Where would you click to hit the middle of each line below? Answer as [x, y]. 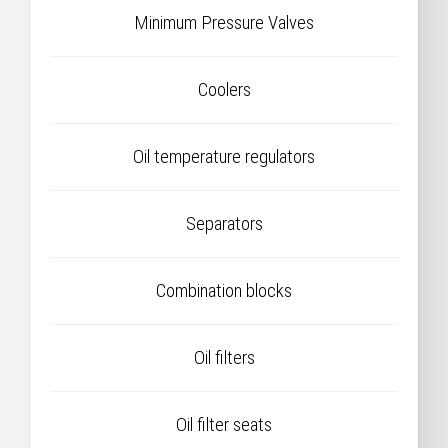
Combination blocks [224, 291]
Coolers [224, 90]
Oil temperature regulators [224, 157]
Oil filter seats [224, 425]
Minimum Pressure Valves [224, 23]
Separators [224, 224]
